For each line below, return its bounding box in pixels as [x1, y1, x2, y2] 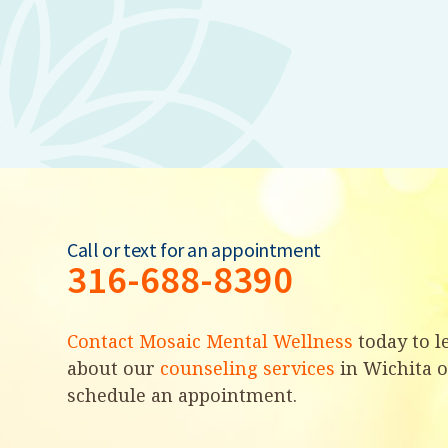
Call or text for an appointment [67, 237, 321, 263]
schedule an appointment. [67, 382, 298, 407]
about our [67, 355, 161, 380]
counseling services [160, 355, 336, 380]
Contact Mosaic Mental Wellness [67, 328, 354, 353]
